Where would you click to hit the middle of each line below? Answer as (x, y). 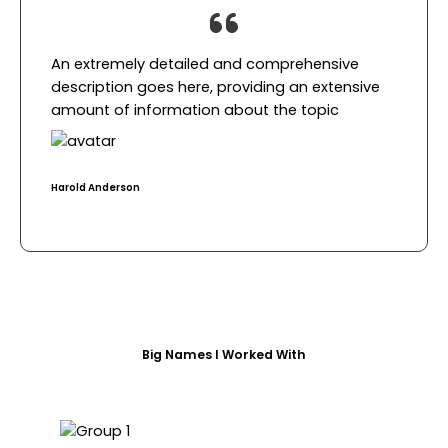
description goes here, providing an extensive (215, 87)
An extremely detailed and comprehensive (205, 64)
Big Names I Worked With (224, 354)
